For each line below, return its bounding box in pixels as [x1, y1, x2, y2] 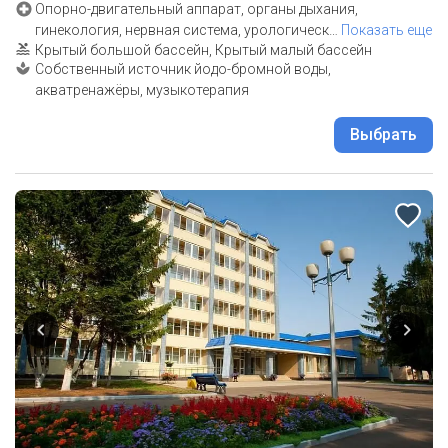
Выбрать [350, 125, 417, 145]
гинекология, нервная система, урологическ [35, 22, 329, 39]
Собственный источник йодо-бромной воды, [35, 61, 331, 78]
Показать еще [341, 22, 432, 39]
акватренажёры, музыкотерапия [35, 82, 249, 99]
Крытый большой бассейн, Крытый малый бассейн [35, 42, 372, 59]
